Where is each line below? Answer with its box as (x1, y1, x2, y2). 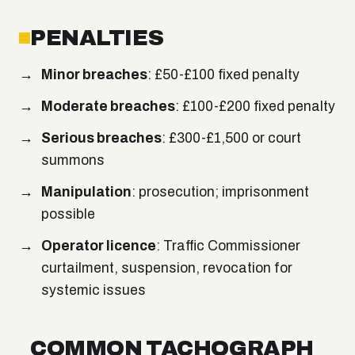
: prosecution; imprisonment (132, 185, 309, 200)
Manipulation (41, 185, 132, 200)
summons (41, 153, 105, 169)
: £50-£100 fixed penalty (147, 67, 300, 83)
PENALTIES (30, 25, 164, 51)
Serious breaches (41, 131, 162, 147)
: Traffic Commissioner (156, 239, 300, 254)
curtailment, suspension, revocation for (41, 261, 292, 277)
